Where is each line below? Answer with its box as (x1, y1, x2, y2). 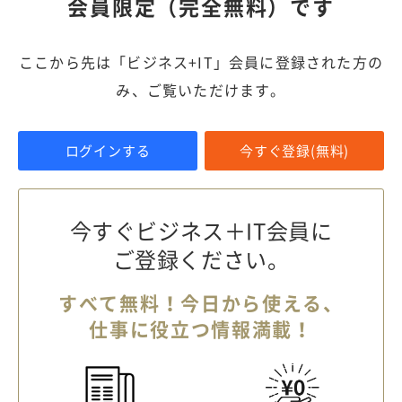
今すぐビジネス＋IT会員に (69, 214, 333, 247)
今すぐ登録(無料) (239, 140, 350, 161)
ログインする (65, 140, 151, 161)
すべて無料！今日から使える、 (58, 288, 344, 317)
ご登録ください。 (112, 242, 290, 275)
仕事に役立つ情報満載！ (89, 314, 313, 343)
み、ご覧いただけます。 (116, 78, 286, 100)
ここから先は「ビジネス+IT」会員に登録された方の (18, 50, 383, 73)
